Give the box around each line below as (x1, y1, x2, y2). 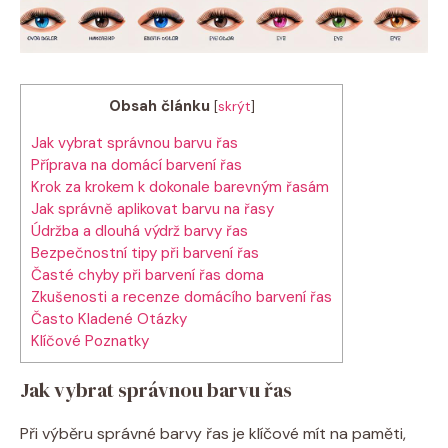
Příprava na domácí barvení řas (31, 154, 242, 175)
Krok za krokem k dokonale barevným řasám (31, 176, 329, 197)
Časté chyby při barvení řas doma (31, 264, 264, 285)
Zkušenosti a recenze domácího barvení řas (31, 286, 332, 307)
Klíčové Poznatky (31, 330, 149, 351)
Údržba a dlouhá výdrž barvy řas (31, 220, 248, 241)
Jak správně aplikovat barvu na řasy (31, 198, 274, 219)
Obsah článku (108, 95, 210, 116)
